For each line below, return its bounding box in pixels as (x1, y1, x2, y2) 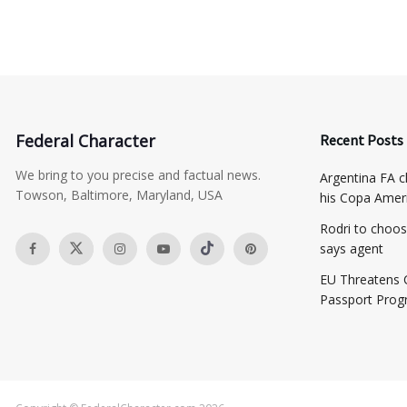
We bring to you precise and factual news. (15, 165, 261, 184)
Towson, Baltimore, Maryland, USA (15, 185, 223, 203)
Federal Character (15, 129, 155, 152)
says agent (320, 239, 383, 257)
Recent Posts (320, 130, 403, 149)
